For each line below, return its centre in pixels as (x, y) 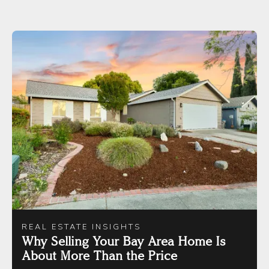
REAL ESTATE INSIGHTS (81, 227)
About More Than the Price (99, 255)
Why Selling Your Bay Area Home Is (124, 241)
